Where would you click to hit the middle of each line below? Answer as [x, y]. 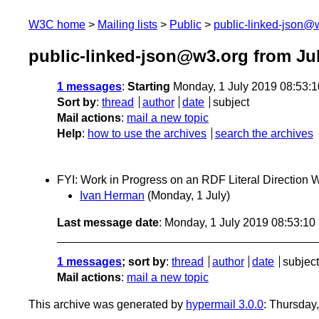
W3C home [57, 25]
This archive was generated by [107, 305]
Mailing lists [127, 25]
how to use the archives [147, 134]
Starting [149, 87]
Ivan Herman [112, 196]
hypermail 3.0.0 [225, 305]
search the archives [264, 134]
